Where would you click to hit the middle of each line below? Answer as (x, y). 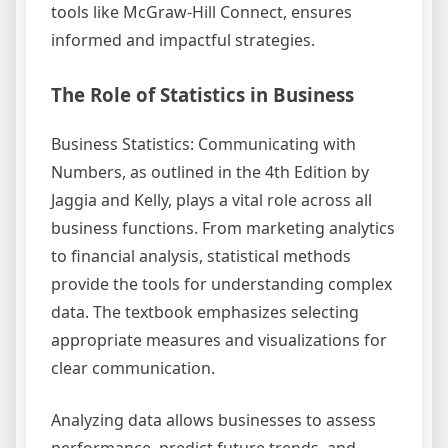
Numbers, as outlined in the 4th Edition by (210, 172)
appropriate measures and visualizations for (219, 340)
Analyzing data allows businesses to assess (213, 420)
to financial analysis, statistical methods (201, 256)
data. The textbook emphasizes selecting (205, 312)
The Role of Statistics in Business (202, 95)
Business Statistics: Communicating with (203, 144)
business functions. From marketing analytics (223, 228)
